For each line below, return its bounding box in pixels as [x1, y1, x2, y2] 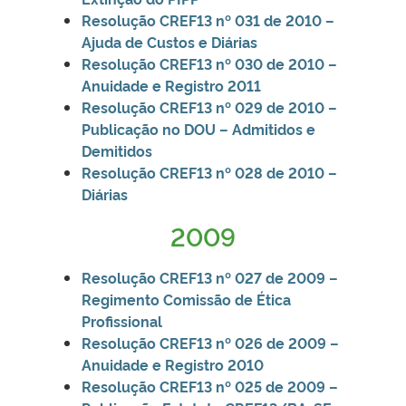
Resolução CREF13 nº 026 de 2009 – [82, 332, 339, 353]
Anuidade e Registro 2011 [82, 74, 261, 95]
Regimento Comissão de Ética [82, 288, 291, 309]
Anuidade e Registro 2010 [82, 353, 264, 374]
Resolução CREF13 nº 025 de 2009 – [82, 375, 338, 396]
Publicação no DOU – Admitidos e [82, 118, 315, 139]
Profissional [82, 310, 162, 331]
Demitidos [82, 140, 152, 160]
